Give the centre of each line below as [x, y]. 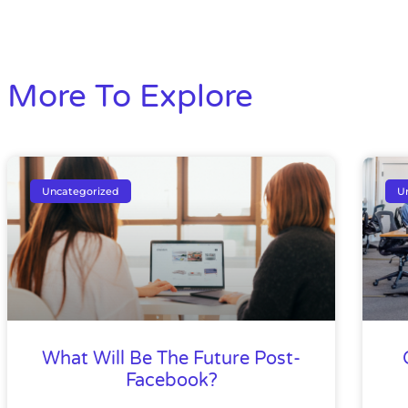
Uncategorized [81, 191]
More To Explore [130, 97]
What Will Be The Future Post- [171, 359]
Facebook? [171, 381]
